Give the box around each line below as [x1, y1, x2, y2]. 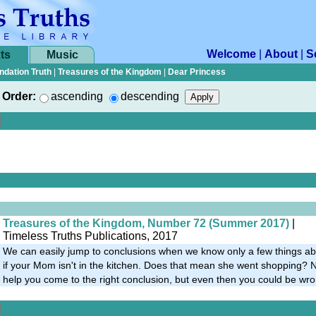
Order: [2, 90, 36, 102]
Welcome [207, 48, 256, 60]
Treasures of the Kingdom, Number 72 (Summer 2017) [3, 217, 289, 229]
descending [121, 90, 179, 102]
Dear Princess [168, 67, 226, 77]
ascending [51, 90, 103, 102]
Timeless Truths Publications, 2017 [3, 229, 178, 242]
